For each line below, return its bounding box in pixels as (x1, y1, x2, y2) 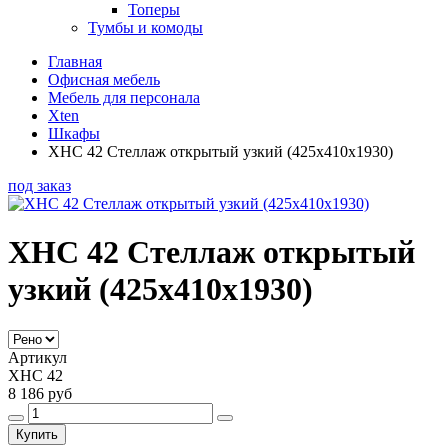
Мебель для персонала (48, 89, 200, 106)
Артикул (8, 348, 67, 366)
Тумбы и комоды (88, 19, 203, 36)
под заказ (8, 177, 71, 194)
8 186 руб (8, 384, 72, 402)
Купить (16, 426, 58, 442)
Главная (48, 53, 102, 70)
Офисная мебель (48, 71, 160, 88)
